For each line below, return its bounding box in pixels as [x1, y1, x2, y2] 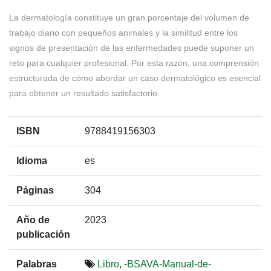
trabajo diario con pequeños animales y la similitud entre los [9, 28, 238, 38]
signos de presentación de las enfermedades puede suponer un [9, 43, 254, 53]
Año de [16, 215, 50, 225]
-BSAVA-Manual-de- [124, 259, 211, 269]
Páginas [16, 185, 54, 195]
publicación [16, 229, 70, 240]
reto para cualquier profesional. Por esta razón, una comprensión [9, 58, 259, 68]
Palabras [16, 259, 57, 269]
